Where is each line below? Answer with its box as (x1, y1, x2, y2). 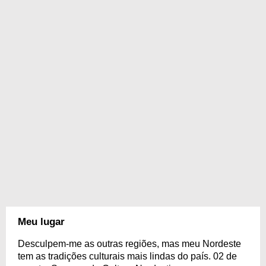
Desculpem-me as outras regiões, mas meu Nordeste (18, 239, 241, 249)
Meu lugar (18, 216, 65, 227)
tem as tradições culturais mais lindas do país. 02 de (18, 251, 237, 261)
